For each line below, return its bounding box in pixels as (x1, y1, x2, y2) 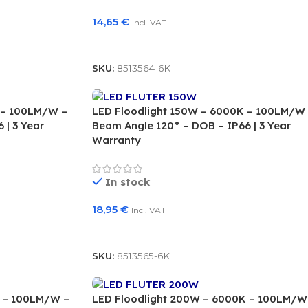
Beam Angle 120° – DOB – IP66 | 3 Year (91, 118, 291, 132)
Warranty (91, 133, 141, 146)
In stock (105, 175, 151, 188)
